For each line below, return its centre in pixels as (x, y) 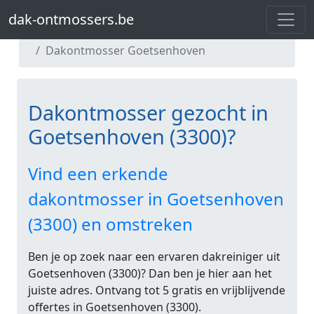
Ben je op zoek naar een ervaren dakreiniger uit (154, 257)
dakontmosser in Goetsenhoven (156, 199)
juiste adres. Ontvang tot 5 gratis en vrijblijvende (157, 290)
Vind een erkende (98, 173)
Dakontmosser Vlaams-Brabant (129, 34)
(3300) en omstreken (110, 224)
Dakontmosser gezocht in (148, 112)
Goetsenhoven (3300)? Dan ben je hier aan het (150, 273)
